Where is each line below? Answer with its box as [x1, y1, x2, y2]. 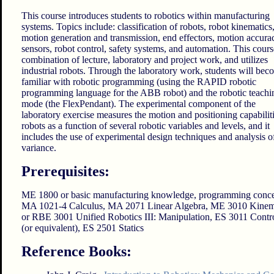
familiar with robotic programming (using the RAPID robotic [21, 76, 256, 87]
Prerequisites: [21, 163, 109, 180]
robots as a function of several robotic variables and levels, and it [21, 120, 270, 131]
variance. [21, 143, 56, 154]
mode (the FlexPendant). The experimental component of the [21, 98, 256, 109]
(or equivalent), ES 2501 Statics [21, 223, 144, 234]
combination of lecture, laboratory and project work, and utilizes [21, 54, 268, 65]
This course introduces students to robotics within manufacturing [21, 10, 270, 21]
